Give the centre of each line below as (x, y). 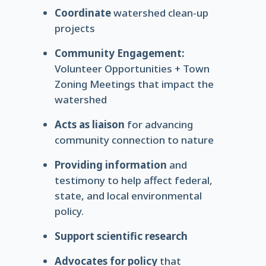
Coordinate (84, 13)
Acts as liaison (91, 124)
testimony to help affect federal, (133, 180)
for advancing (160, 124)
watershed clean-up (161, 13)
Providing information (110, 165)
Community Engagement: (119, 53)
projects (75, 28)
